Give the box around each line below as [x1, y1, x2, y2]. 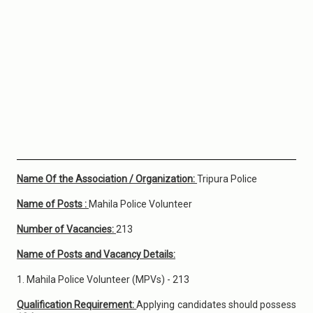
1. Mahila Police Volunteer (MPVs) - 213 [17, 274, 189, 285]
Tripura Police [197, 173, 257, 184]
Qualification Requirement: [17, 299, 137, 310]
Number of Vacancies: [17, 224, 116, 235]
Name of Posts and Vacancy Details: [17, 249, 175, 260]
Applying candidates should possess [136, 299, 297, 310]
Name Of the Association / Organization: [17, 173, 197, 184]
